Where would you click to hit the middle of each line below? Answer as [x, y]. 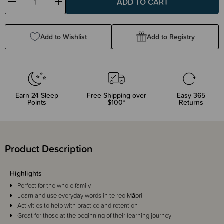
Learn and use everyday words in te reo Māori [80, 195]
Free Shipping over [116, 95]
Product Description [49, 149]
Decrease [26, 6]
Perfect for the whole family [54, 185]
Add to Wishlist [64, 37]
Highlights [26, 173]
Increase [71, 6]
